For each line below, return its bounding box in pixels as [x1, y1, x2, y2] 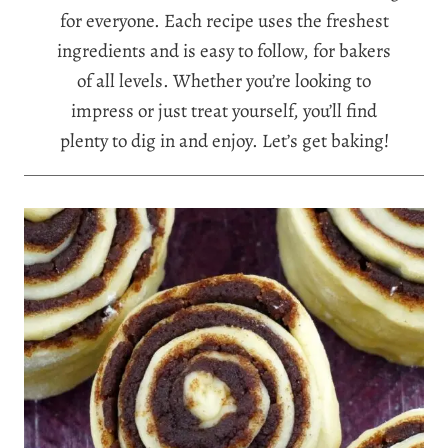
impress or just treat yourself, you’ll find [71, 98, 377, 124]
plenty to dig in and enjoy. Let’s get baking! [59, 128, 389, 154]
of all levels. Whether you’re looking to [77, 68, 371, 94]
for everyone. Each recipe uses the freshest [59, 8, 389, 34]
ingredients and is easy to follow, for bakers [57, 38, 391, 64]
